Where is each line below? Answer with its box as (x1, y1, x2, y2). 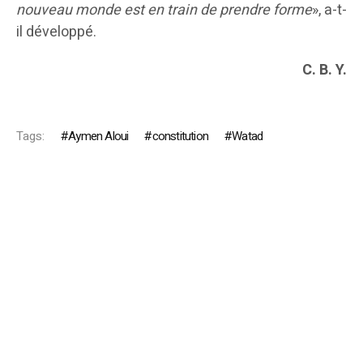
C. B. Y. (302, 59, 347, 82)
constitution (152, 127, 209, 146)
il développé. (16, 21, 96, 44)
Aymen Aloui (68, 127, 129, 146)
